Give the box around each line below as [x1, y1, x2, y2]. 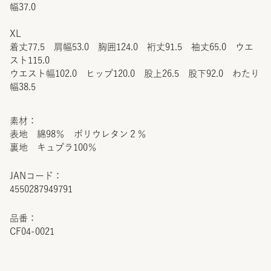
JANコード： [10, 171, 62, 180]
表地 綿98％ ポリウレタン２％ [10, 129, 146, 139]
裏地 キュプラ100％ [10, 142, 97, 152]
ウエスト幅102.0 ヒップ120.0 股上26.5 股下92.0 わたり [10, 68, 260, 78]
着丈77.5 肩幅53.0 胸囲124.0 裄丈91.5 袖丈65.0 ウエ [10, 42, 253, 51]
